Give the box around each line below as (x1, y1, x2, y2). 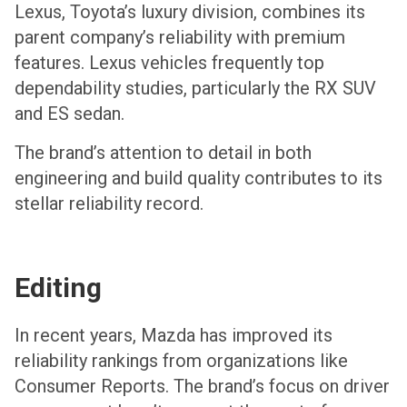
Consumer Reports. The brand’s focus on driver (15, 375, 390, 398)
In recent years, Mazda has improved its (15, 324, 333, 347)
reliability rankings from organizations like (15, 350, 348, 372)
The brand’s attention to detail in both (15, 141, 312, 164)
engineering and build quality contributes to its (15, 166, 382, 189)
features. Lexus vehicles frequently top (15, 52, 324, 74)
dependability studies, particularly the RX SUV (15, 77, 376, 100)
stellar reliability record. (15, 192, 203, 214)
